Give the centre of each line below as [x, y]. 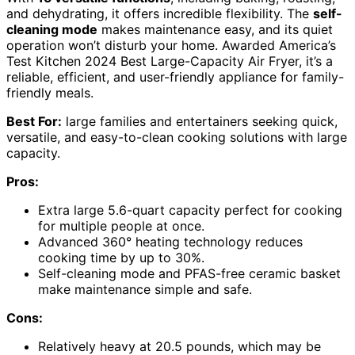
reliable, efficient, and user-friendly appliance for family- [175, 76]
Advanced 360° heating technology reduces [170, 241]
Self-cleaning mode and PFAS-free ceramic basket [189, 273]
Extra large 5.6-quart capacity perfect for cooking [190, 210]
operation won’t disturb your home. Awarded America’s [171, 45]
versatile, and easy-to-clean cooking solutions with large [177, 137]
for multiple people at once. [121, 225]
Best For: [34, 121]
